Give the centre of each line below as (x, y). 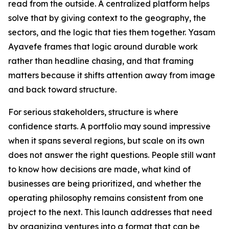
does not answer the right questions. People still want (112, 155)
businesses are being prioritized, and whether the (105, 183)
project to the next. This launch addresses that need (110, 212)
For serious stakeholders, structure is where (93, 112)
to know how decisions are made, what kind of (99, 169)
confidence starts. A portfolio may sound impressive (109, 126)
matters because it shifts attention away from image (112, 75)
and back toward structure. (62, 89)
